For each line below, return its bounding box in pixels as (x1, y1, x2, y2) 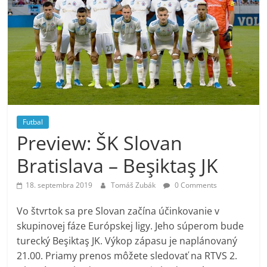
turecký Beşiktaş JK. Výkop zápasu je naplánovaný (17, 234, 238, 247)
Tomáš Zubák (111, 179, 158, 190)
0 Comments (173, 179, 218, 190)
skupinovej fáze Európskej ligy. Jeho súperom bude (17, 219, 244, 232)
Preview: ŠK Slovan (17, 129, 183, 156)
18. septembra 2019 (26, 179, 93, 190)
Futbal (23, 116, 44, 127)
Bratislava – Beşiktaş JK (17, 152, 219, 178)
